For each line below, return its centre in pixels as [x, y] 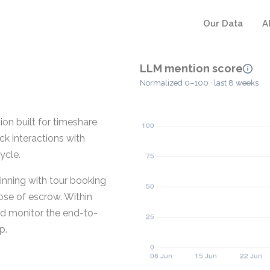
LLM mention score [191, 68]
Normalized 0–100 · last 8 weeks [199, 83]
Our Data [223, 24]
